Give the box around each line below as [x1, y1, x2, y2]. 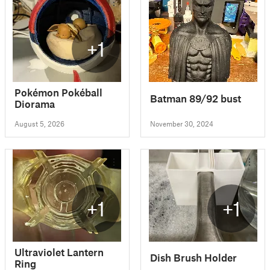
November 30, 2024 [150, 119, 214, 128]
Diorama [14, 98, 55, 110]
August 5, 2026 [14, 119, 64, 128]
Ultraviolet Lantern [14, 245, 104, 258]
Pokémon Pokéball [14, 86, 102, 99]
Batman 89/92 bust [150, 92, 242, 104]
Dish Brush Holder [150, 251, 237, 264]
